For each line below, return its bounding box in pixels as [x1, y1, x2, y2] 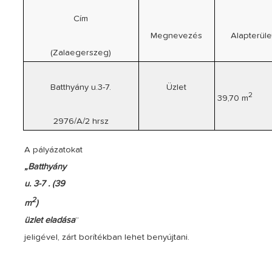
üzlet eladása [24, 216, 76, 225]
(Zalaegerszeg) [50, 48, 112, 57]
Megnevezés [151, 31, 203, 40]
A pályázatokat [24, 145, 83, 154]
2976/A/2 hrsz [53, 117, 109, 126]
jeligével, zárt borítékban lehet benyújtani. [24, 233, 190, 242]
